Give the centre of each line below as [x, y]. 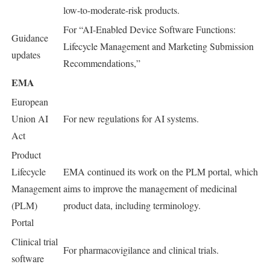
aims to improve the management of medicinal [150, 188]
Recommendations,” [102, 63]
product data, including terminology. [132, 205]
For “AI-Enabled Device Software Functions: [149, 29]
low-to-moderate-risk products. [121, 10]
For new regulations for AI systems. [131, 118]
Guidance [30, 38]
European [30, 102]
